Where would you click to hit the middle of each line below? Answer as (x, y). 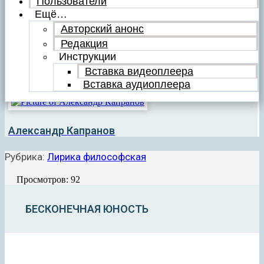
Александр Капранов (62, 131)
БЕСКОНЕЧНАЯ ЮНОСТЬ (87, 209)
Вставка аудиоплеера (137, 85)
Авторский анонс (102, 29)
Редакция (84, 44)
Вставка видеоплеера (139, 72)
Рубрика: (26, 157)
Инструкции (88, 57)
